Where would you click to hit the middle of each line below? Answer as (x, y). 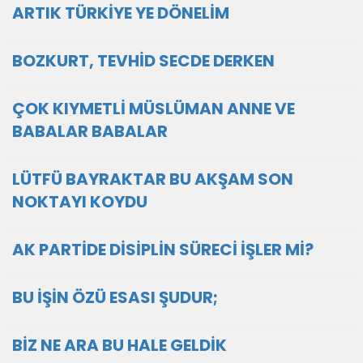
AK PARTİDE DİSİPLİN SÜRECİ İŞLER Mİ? (163, 250)
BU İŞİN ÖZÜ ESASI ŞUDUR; (115, 297)
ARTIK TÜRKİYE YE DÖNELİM (121, 13)
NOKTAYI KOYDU (80, 202)
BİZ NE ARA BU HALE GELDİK (120, 345)
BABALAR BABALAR (90, 131)
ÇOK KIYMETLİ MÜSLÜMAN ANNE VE (154, 109)
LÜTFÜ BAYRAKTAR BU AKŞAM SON (153, 179)
